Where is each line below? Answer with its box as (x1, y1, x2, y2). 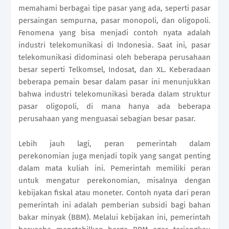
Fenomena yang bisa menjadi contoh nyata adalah (18, 28, 211, 38)
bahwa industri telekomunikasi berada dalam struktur (18, 89, 211, 99)
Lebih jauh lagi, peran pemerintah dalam (18, 139, 211, 149)
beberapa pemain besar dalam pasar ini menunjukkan (18, 77, 211, 87)
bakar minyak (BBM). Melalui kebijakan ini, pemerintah (18, 213, 211, 222)
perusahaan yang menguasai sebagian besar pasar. (18, 114, 196, 124)
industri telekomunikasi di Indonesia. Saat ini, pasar (18, 40, 211, 50)
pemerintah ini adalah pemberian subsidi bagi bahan (18, 200, 211, 210)
